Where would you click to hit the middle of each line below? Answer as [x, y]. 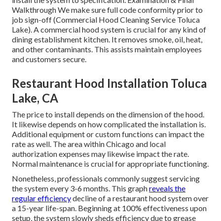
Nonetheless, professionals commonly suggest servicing [106, 178]
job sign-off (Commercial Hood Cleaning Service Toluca [106, 19]
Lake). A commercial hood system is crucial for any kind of [109, 29]
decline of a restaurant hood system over [140, 198]
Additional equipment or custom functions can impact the [108, 134]
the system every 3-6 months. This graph [80, 188]
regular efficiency [41, 198]
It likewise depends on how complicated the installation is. [109, 124]
